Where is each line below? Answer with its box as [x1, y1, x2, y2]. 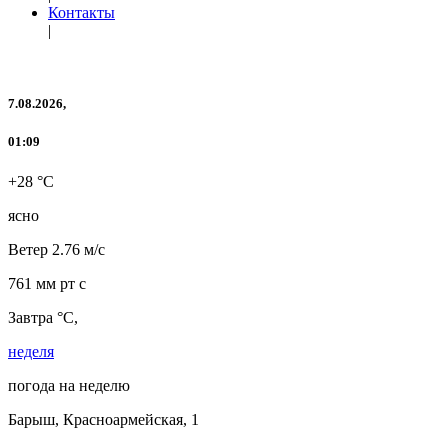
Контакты [48, 4, 115, 21]
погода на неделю [8, 376, 130, 394]
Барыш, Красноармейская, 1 [8, 410, 199, 428]
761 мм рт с [8, 274, 86, 292]
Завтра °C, [8, 308, 78, 326]
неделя [8, 342, 54, 360]
